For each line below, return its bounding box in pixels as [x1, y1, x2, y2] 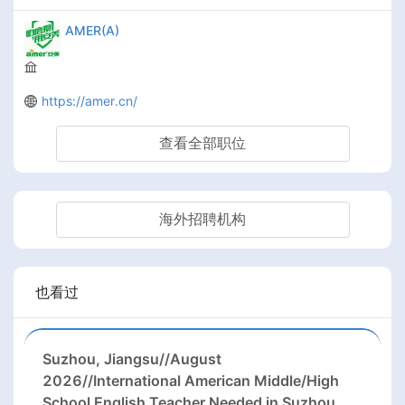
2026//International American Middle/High [42, 371, 339, 390]
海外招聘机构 [159, 210, 246, 229]
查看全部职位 [159, 134, 246, 153]
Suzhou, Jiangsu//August [42, 349, 221, 368]
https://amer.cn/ [42, 93, 137, 108]
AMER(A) [65, 23, 119, 39]
